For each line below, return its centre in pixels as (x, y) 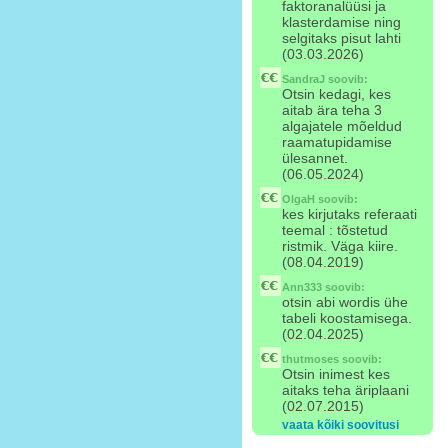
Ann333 (302, 287)
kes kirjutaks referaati (349, 214)
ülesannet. (315, 158)
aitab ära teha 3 (332, 110)
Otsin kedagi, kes (336, 94)
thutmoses (310, 359)
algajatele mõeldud (342, 126)
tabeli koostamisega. (347, 318)
